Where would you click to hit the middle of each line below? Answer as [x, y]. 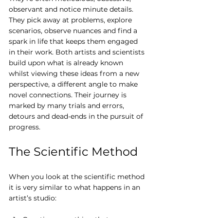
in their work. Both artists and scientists [78, 52]
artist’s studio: [33, 198]
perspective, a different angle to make [74, 84]
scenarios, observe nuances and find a [74, 31]
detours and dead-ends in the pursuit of [77, 117]
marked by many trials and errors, [67, 106]
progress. [25, 127]
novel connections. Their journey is [69, 95]
